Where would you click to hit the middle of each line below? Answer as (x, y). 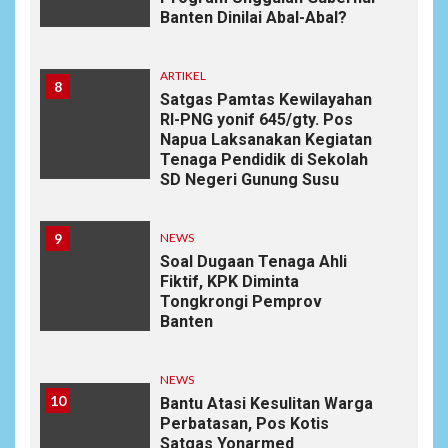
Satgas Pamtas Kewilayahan (266, 100)
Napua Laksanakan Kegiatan (266, 140)
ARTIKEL (183, 76)
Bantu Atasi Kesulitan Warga (266, 404)
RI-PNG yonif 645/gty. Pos (256, 120)
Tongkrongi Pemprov (241, 302)
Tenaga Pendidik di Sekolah (264, 160)
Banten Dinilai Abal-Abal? (253, 18)
